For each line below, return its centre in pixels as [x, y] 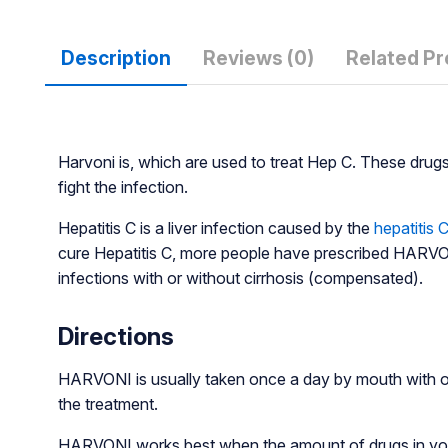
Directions [115, 336]
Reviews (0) [258, 57]
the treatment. [107, 403]
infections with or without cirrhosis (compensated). [240, 277]
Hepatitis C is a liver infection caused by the [215, 227]
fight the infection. [122, 186]
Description [115, 57]
